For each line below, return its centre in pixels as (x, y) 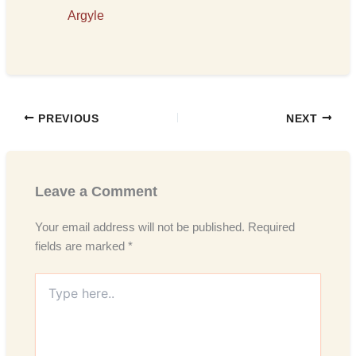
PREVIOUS (67, 118)
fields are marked (82, 247)
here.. (49, 297)
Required (272, 228)
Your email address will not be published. (140, 228)
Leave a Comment (97, 191)
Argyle (86, 16)
